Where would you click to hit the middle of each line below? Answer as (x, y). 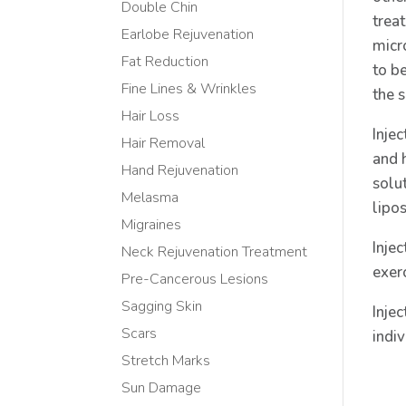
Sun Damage (162, 387)
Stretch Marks (166, 360)
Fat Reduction (165, 61)
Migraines (152, 224)
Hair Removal (164, 143)
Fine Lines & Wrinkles (189, 88)
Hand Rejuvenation (180, 170)
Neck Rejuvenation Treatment (215, 251)
